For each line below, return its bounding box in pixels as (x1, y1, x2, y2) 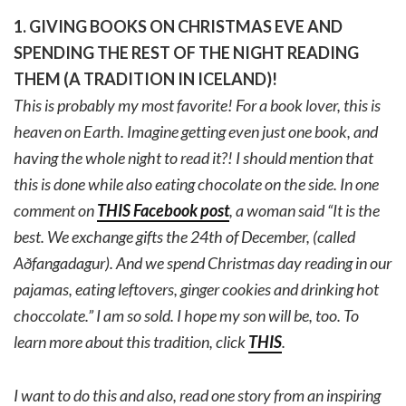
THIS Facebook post (97, 199, 229, 220)
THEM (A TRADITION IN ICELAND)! (14, 68, 277, 89)
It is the (333, 199, 380, 220)
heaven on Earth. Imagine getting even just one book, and (14, 121, 378, 141)
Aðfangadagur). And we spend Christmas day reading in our (14, 252, 391, 273)
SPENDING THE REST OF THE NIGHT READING (14, 42, 359, 63)
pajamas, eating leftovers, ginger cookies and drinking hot (14, 278, 379, 299)
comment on (14, 199, 97, 220)
